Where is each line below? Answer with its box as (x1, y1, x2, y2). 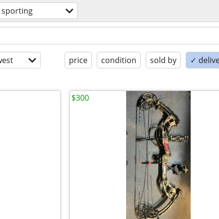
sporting (1, 5, 33, 16)
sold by (150, 55, 176, 66)
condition (101, 55, 136, 66)
